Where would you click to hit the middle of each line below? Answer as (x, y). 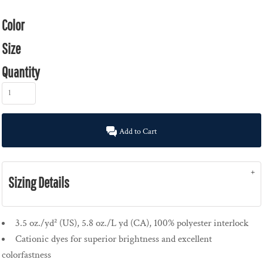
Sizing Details (39, 183)
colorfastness (26, 255)
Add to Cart (138, 131)
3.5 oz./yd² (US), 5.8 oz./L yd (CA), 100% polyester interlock (132, 223)
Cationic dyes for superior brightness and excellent (114, 239)
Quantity (21, 72)
